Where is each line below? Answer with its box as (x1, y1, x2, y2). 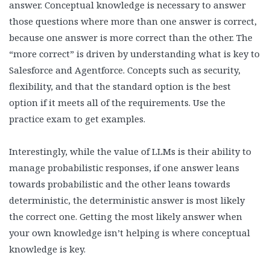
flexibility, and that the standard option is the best (9, 80, 231, 92)
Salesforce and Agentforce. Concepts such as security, (9, 63, 240, 76)
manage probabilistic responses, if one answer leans (9, 161, 239, 174)
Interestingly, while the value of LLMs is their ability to (9, 145, 251, 157)
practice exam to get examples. (9, 112, 145, 125)
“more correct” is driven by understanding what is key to (9, 47, 260, 60)
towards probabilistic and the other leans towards (9, 177, 230, 190)
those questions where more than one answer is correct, (9, 14, 257, 27)
